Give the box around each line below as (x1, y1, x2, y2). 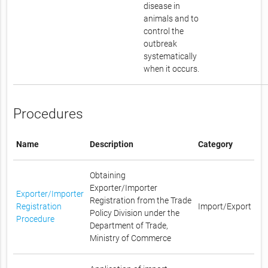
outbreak (144, 39, 178, 49)
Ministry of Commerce (90, 233, 172, 243)
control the (144, 26, 184, 36)
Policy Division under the (90, 208, 180, 218)
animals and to (144, 14, 199, 24)
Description (90, 139, 134, 149)
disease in (144, 1, 181, 11)
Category (198, 139, 233, 149)
